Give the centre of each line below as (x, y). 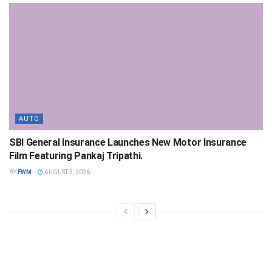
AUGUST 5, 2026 (66, 172)
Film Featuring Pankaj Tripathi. (76, 156)
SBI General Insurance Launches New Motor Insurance (128, 143)
